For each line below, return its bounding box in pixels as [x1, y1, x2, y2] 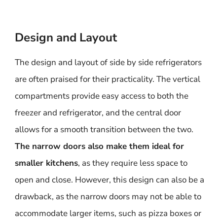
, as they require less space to [78, 157, 187, 169]
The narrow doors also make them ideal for [15, 141, 184, 152]
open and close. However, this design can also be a [15, 174, 204, 185]
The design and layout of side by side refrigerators [15, 57, 202, 68]
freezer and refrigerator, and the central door [15, 107, 181, 118]
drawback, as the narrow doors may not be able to [15, 191, 201, 202]
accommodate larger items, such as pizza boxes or [15, 208, 201, 219]
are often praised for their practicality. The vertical [15, 74, 200, 85]
